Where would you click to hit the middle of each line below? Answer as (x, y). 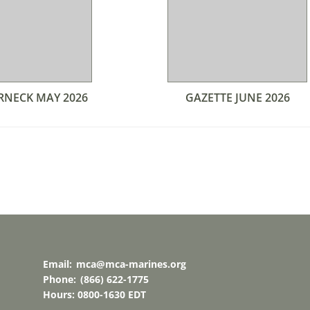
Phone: (61, 279)
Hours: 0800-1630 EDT (94, 294)
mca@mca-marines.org (131, 264)
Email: (58, 264)
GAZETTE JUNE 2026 (237, 98)
